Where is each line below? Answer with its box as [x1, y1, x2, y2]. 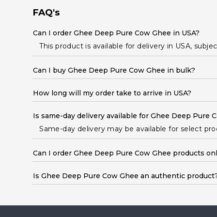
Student [10, 3, 35, 13]
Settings [10, 108, 43, 120]
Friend [10, 67, 29, 77]
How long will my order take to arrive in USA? [33, 89, 192, 97]
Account [10, 78, 43, 90]
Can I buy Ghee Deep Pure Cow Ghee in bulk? [33, 66, 196, 75]
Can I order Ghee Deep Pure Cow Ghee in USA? [33, 29, 200, 37]
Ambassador [10, 13, 51, 22]
